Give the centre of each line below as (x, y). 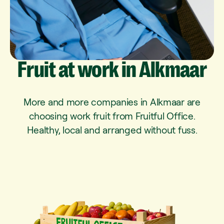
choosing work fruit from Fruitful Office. (112, 116)
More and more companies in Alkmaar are (112, 102)
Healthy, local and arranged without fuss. (112, 130)
